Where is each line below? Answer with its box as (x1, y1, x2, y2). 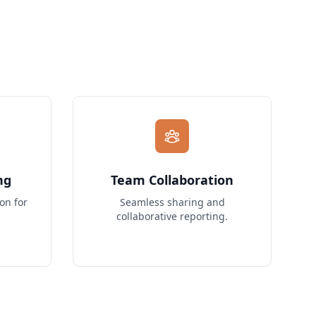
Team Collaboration (111, 171, 233, 188)
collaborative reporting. (116, 209, 228, 223)
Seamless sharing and (119, 195, 225, 209)
